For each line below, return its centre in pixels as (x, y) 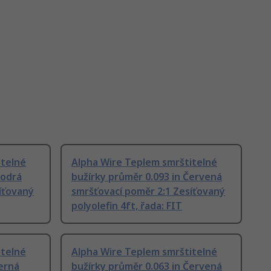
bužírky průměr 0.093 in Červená (147, 177)
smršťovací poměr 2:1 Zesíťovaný (148, 191)
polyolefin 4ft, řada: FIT (127, 206)
